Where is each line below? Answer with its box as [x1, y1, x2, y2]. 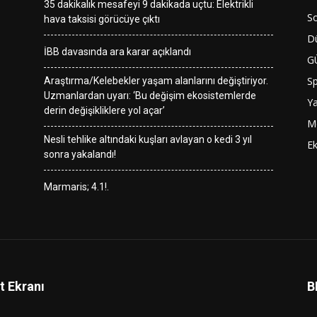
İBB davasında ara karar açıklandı [44, 46, 191, 57]
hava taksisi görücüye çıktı [44, 13, 160, 25]
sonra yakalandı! [44, 149, 116, 160]
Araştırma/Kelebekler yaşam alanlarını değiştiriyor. [44, 75, 268, 86]
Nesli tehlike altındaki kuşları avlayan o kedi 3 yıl [44, 134, 252, 145]
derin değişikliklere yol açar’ [44, 105, 165, 116]
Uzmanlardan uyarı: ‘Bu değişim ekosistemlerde [44, 90, 256, 101]
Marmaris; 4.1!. [44, 181, 109, 192]
